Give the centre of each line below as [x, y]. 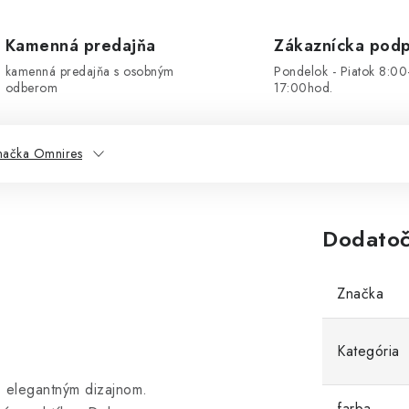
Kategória [368, 351]
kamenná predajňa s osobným [89, 71]
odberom [31, 88]
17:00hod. [304, 88]
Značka [360, 294]
